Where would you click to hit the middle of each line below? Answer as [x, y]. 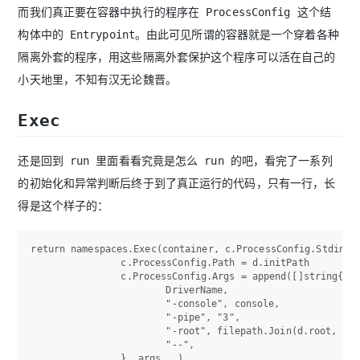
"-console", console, [98, 304]
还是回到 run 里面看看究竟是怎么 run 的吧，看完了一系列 [175, 161]
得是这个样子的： [63, 206]
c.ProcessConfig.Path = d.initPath [76, 263]
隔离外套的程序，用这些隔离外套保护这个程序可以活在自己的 [177, 57]
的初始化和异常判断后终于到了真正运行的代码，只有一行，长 [177, 184]
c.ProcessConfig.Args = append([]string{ [76, 277]
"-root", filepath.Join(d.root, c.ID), [98, 331]
